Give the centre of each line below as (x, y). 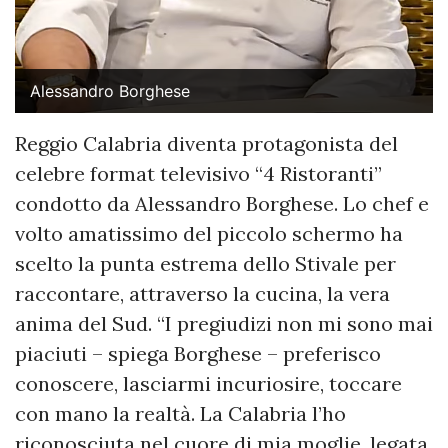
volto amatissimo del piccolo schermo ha (209, 233)
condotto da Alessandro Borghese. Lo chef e (222, 203)
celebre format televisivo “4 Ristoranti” (198, 173)
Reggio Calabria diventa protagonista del (206, 143)
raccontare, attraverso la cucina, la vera (202, 293)
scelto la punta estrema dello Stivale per (205, 263)
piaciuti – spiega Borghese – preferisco (198, 353)
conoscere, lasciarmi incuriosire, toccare (208, 383)
